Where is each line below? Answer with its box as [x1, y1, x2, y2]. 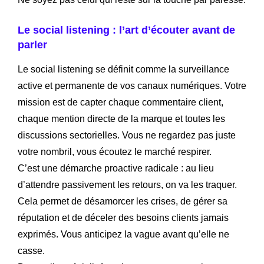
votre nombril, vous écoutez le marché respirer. [18, 146, 212, 157]
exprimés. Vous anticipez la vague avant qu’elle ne [18, 229, 229, 239]
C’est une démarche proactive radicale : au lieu [18, 163, 214, 173]
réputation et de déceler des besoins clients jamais [18, 212, 229, 223]
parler [18, 38, 47, 51]
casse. [18, 245, 45, 256]
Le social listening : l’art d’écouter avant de [18, 24, 235, 36]
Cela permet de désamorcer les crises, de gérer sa [18, 196, 227, 206]
